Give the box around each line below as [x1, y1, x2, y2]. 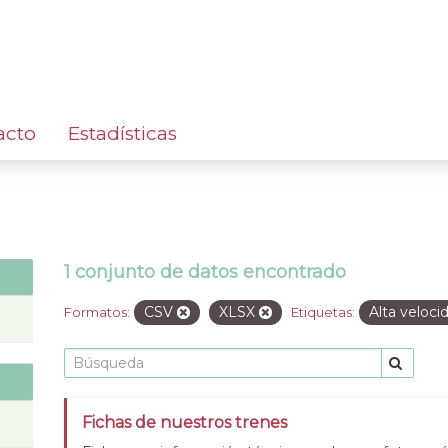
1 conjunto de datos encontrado [64, 260, 346, 283]
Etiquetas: [291, 303, 355, 320]
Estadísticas [68, 121, 177, 145]
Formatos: [64, 303, 130, 320]
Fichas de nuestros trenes [82, 412, 287, 432]
